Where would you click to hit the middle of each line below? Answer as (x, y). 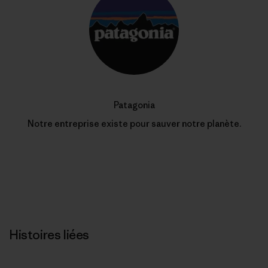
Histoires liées (49, 234)
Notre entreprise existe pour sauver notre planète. (134, 123)
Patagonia (134, 105)
